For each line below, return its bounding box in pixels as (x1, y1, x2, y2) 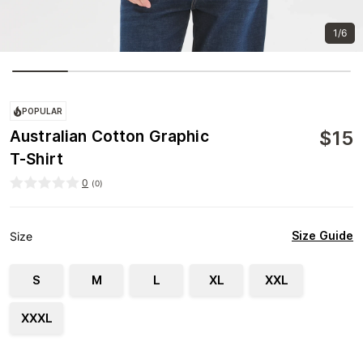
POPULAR (22, 106, 63, 116)
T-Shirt (10, 150, 64, 169)
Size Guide (292, 228, 353, 243)
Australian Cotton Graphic (10, 127, 209, 146)
